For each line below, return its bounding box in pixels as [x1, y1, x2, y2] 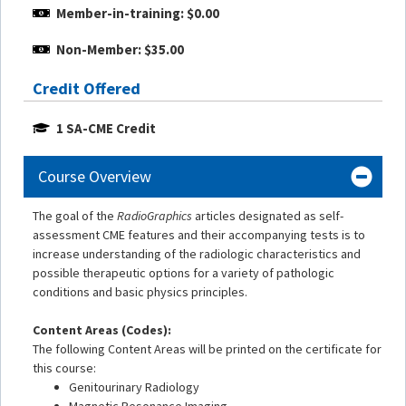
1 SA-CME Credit [56, 120, 157, 138]
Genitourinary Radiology [69, 378, 199, 395]
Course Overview [38, 165, 151, 187]
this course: [33, 359, 96, 376]
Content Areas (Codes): [33, 321, 171, 338]
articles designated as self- [192, 207, 343, 224]
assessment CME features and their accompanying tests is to [33, 226, 365, 243]
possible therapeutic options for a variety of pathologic [33, 264, 334, 281]
